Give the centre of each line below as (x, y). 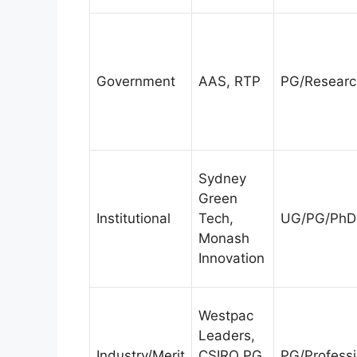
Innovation (231, 258)
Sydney (222, 178)
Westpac (226, 315)
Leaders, (227, 335)
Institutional (133, 218)
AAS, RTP (229, 81)
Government (136, 81)
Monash (224, 238)
